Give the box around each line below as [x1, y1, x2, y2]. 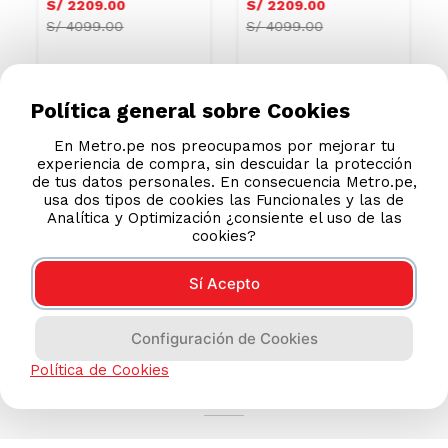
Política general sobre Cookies [30, 98, 350, 124]
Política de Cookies [30, 361, 169, 379]
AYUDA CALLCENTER [140, 346, 308, 366]
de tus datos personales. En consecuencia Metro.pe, [31, 172, 417, 191]
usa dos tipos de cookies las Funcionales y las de [44, 190, 404, 209]
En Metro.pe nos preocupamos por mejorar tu [53, 136, 395, 155]
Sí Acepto [188, 274, 260, 294]
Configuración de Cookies [130, 328, 318, 348]
